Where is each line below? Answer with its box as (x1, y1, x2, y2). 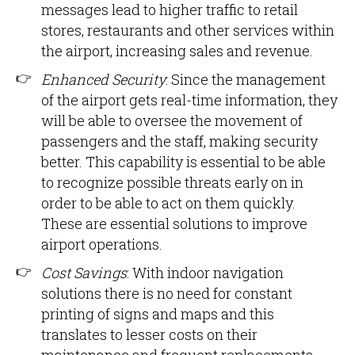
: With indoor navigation (127, 263, 284, 282)
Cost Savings (41, 263, 127, 282)
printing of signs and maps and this (41, 304, 274, 323)
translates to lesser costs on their (41, 325, 258, 344)
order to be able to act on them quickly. (41, 193, 296, 212)
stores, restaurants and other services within (41, 21, 334, 40)
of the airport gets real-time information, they (41, 90, 338, 109)
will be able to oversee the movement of (41, 111, 303, 130)
